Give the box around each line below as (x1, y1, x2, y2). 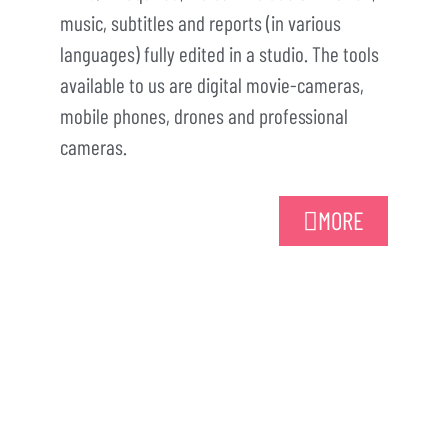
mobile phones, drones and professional (60, 102, 348, 128)
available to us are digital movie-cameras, (60, 71, 364, 97)
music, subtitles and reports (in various (60, 9, 341, 35)
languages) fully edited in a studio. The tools (60, 40, 379, 66)
